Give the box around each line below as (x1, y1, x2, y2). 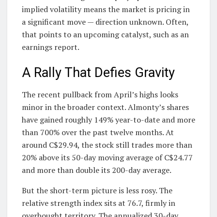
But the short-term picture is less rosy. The (22, 185, 172, 196)
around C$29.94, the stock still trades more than (22, 139, 192, 151)
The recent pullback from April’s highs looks (22, 89, 178, 100)
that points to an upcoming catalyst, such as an (22, 29, 189, 40)
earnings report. (22, 41, 79, 52)
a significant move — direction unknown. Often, (22, 16, 188, 27)
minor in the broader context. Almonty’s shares (22, 102, 189, 113)
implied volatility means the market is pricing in (22, 3, 190, 15)
